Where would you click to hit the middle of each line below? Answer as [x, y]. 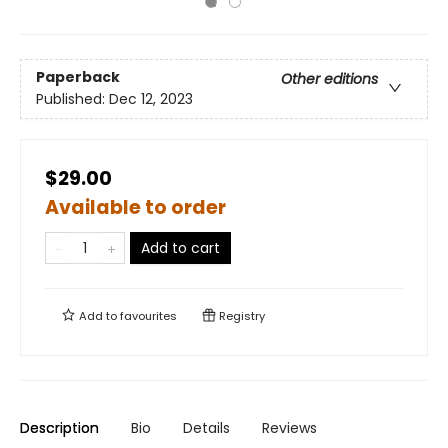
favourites [148, 316]
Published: [72, 99]
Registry [240, 316]
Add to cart [180, 248]
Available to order [135, 207]
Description [59, 428]
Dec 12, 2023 [151, 99]
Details [206, 428]
